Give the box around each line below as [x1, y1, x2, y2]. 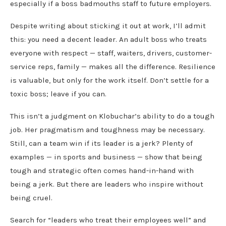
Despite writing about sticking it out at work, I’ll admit [10, 21, 206, 30]
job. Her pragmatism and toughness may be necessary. [10, 125, 205, 134]
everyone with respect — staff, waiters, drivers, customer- [10, 48, 212, 58]
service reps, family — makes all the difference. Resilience [10, 62, 215, 71]
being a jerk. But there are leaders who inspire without [10, 179, 203, 189]
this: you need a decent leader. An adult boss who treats [10, 34, 207, 44]
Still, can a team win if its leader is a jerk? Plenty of [10, 138, 193, 148]
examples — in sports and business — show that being [10, 152, 202, 161]
